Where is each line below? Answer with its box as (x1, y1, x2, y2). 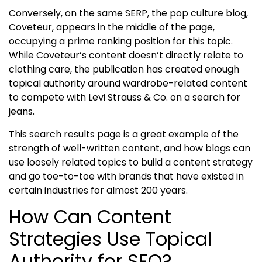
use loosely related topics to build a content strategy (9, 155, 253, 169)
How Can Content (9, 204, 171, 230)
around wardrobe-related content (88, 77, 247, 91)
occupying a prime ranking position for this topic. (9, 35, 233, 49)
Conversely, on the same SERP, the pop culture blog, (9, 6, 248, 20)
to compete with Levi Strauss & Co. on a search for (9, 91, 240, 105)
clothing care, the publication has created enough (9, 63, 239, 77)
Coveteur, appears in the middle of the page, (9, 20, 215, 35)
